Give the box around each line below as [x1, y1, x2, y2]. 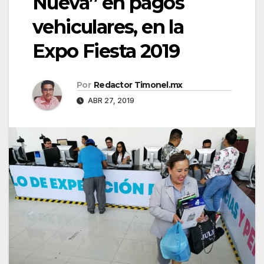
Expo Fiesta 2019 [32, 39, 180, 63]
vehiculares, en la [32, 15, 184, 39]
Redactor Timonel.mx [93, 80, 183, 91]
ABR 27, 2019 [86, 96, 134, 105]
